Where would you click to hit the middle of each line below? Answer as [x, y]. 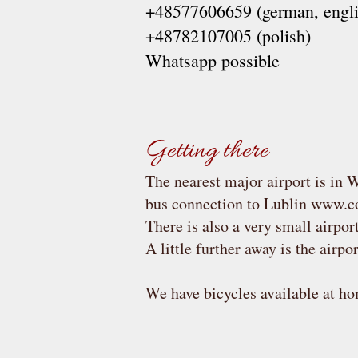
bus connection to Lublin [228, 203]
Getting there [207, 151]
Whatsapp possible [213, 60]
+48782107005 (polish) [228, 36]
